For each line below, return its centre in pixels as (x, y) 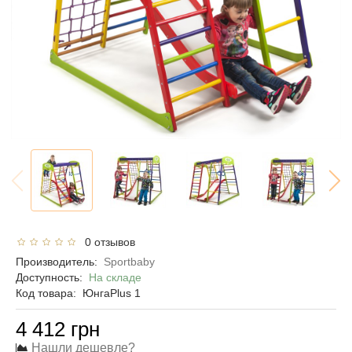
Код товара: (46, 293)
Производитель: (57, 262)
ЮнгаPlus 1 (112, 293)
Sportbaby (129, 262)
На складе (115, 277)
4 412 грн (58, 329)
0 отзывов (107, 242)
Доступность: (52, 277)
